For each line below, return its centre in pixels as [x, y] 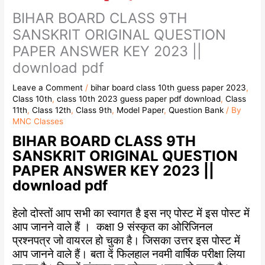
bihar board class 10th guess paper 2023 [169, 87]
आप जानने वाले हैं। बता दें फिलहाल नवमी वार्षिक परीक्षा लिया [129, 254]
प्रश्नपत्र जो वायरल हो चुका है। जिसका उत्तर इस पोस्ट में [127, 241]
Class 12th [52, 110]
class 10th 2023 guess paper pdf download [139, 98]
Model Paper [140, 110]
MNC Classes [38, 121]
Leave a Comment [48, 87]
